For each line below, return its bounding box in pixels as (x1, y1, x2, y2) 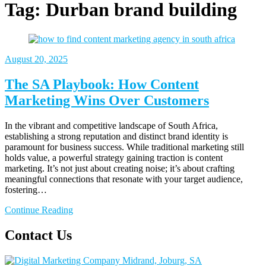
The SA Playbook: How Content (5, 76, 199, 92)
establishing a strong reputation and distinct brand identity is (5, 131, 228, 141)
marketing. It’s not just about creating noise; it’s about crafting (5, 163, 235, 173)
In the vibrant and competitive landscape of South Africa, (5, 120, 218, 131)
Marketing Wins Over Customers (5, 92, 209, 108)
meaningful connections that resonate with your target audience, (5, 173, 243, 184)
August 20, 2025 (5, 53, 68, 64)
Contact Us (5, 227, 72, 243)
